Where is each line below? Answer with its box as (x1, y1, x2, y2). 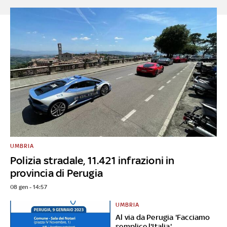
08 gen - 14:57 (10, 183, 47, 191)
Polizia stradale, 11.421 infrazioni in (10, 154, 175, 167)
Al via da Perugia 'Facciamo (116, 212, 210, 221)
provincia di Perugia (10, 166, 103, 179)
